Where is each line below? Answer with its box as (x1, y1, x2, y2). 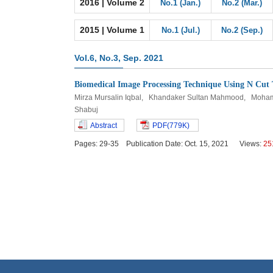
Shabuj (74, 105, 100, 114)
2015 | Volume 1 (80, 25, 144, 35)
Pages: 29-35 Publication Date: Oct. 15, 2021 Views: (74, 140, 263, 148)
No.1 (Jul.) (161, 26, 200, 35)
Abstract (90, 121, 117, 130)
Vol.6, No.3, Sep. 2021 (74, 53, 163, 63)
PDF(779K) (152, 121, 190, 130)
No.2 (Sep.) (221, 26, 263, 35)
